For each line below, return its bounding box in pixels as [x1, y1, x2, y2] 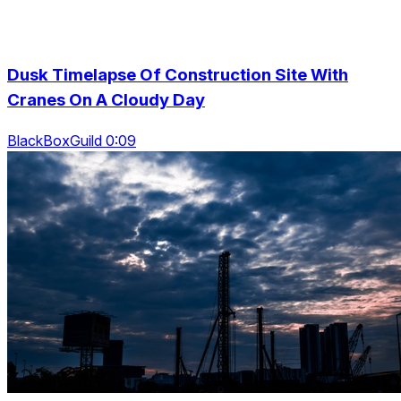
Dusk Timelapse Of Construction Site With [7, 64, 348, 86]
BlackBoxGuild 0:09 [7, 131, 136, 149]
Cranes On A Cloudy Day [7, 90, 205, 111]
